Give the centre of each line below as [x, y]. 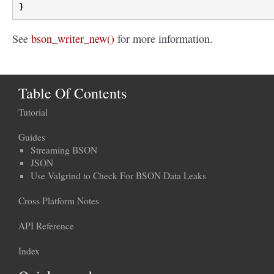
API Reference [46, 225]
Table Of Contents [72, 93]
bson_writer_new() [73, 38]
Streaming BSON [64, 150]
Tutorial [33, 112]
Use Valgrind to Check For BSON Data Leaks [118, 175]
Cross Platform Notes [59, 200]
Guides [32, 137]
